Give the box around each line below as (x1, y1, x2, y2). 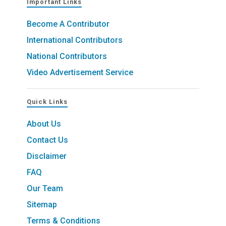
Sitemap (27, 199, 57, 209)
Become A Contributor (27, 19, 109, 29)
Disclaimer (27, 151, 67, 161)
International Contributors (27, 35, 123, 45)
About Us (27, 119, 61, 129)
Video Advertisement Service (27, 67, 133, 77)
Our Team (27, 183, 63, 193)
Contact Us (27, 135, 68, 145)
